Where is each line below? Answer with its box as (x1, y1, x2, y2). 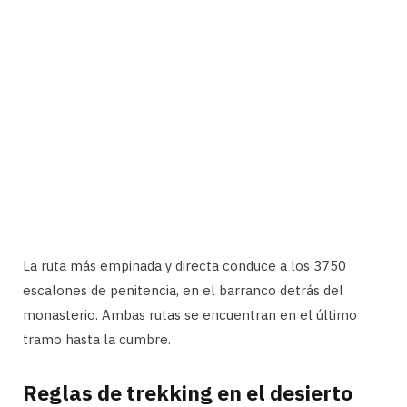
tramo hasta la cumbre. (23, 331, 171, 349)
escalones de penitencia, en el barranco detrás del (23, 282, 343, 300)
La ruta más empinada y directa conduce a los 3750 (23, 257, 346, 275)
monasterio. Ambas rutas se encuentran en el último (23, 306, 357, 324)
